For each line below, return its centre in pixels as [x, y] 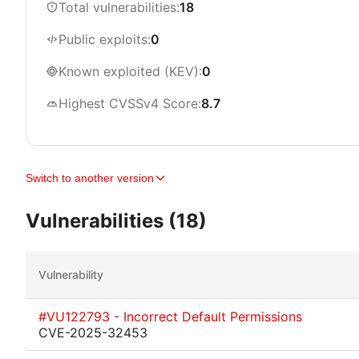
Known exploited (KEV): [130, 71]
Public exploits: [105, 39]
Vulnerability [71, 274]
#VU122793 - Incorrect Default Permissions [170, 317]
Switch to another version [90, 178]
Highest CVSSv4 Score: [130, 103]
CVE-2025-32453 [93, 333]
